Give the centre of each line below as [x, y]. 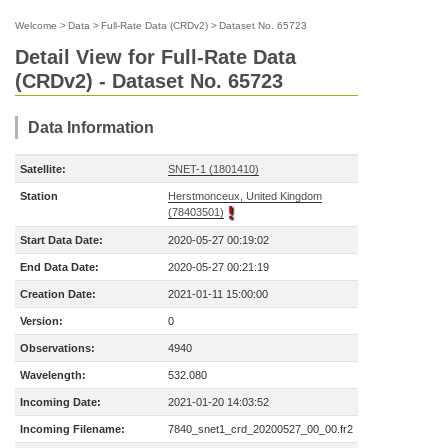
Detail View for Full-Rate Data [155, 57]
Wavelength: [53, 375]
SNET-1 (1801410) [213, 169]
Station [39, 196]
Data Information [91, 127]
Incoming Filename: [72, 429]
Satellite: [43, 169]
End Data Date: [59, 267]
